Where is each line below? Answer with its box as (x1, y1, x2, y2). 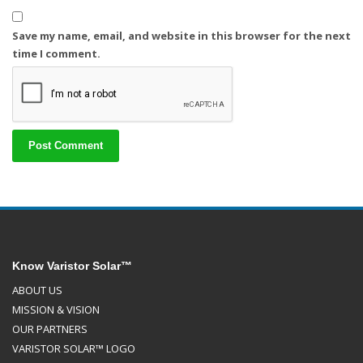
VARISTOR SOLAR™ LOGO (12, 341, 135, 357)
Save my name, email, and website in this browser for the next (12, 28, 351, 44)
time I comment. (12, 46, 100, 62)
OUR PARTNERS (12, 322, 88, 337)
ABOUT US (12, 283, 62, 298)
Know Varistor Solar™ (12, 259, 132, 273)
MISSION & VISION (12, 302, 100, 318)
